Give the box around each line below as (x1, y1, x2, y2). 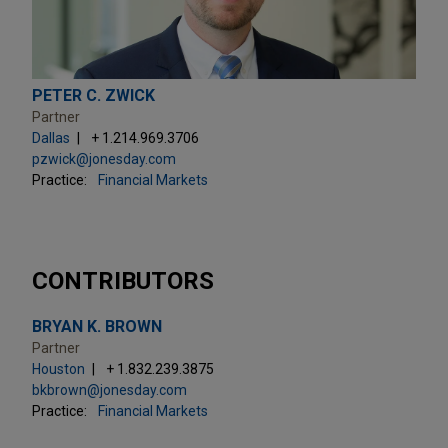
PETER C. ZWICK (32, 85, 155, 105)
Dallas (32, 129, 70, 146)
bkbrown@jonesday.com (32, 381, 187, 398)
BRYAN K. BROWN (32, 316, 162, 336)
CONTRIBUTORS (32, 266, 214, 295)
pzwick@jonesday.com (32, 150, 176, 167)
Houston (32, 360, 85, 377)
